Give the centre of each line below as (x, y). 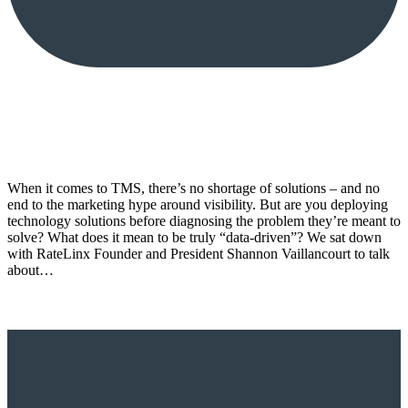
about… (31, 270)
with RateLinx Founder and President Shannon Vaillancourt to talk (199, 253)
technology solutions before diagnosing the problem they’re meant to (204, 220)
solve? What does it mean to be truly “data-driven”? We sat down (194, 237)
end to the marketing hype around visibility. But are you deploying (198, 204)
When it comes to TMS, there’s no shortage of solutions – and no (194, 188)
